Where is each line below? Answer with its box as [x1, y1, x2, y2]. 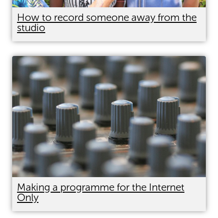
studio [17, 21, 45, 34]
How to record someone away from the [17, 11, 197, 23]
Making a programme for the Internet [17, 181, 184, 193]
